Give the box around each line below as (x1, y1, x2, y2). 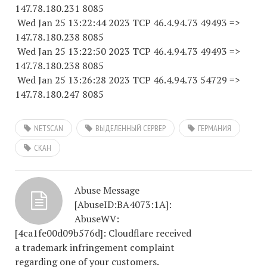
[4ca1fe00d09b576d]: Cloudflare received (15, 226, 191, 240)
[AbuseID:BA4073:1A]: (74, 198, 172, 211)
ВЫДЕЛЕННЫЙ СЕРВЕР (95, 123, 166, 133)
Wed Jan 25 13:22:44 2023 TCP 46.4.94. (15, 16, 187, 29)
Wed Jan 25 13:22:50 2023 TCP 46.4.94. (15, 45, 187, 58)
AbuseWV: (74, 212, 119, 225)
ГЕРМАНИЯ (198, 123, 231, 133)
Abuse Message (74, 184, 139, 197)
